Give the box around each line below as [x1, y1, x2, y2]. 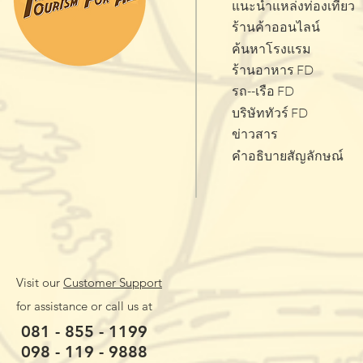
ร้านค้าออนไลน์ [232, 19, 320, 36]
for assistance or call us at [16, 297, 152, 314]
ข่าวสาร [232, 126, 278, 143]
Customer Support [63, 274, 162, 290]
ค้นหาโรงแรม [232, 40, 311, 57]
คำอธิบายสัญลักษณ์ [232, 147, 344, 164]
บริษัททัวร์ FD [232, 104, 308, 121]
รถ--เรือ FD [232, 83, 294, 100]
